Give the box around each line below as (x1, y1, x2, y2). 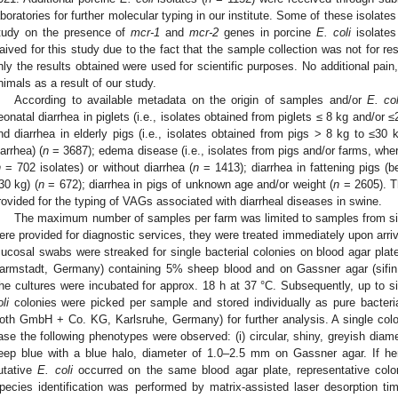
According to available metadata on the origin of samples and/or (14, 93, 367, 107)
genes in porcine (218, 26, 317, 40)
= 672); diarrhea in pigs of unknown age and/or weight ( (44, 178, 334, 192)
